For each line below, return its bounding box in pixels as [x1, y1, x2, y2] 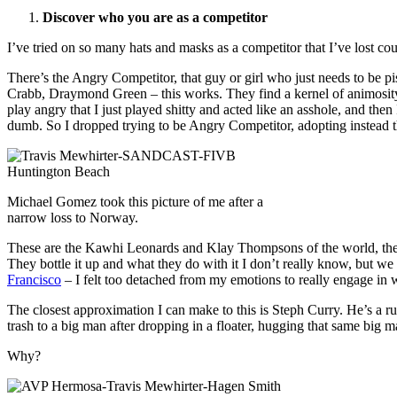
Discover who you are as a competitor [43, 10, 268, 26]
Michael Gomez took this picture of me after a [7, 194, 263, 210]
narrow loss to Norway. [7, 210, 138, 226]
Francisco [7, 272, 61, 288]
